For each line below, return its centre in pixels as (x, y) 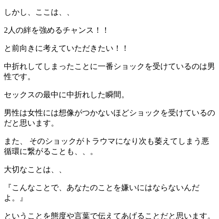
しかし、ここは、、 (39, 12)
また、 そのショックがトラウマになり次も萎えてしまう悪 (107, 141)
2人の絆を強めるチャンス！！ (57, 30)
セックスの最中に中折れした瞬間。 (66, 94)
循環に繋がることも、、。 (51, 151)
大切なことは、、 (35, 169)
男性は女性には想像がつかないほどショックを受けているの (109, 112)
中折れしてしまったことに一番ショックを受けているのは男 (109, 66)
